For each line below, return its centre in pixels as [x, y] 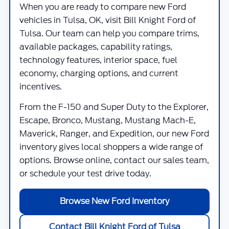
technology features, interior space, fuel [98, 60]
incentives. [41, 87]
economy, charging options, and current [99, 73]
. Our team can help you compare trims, [120, 33]
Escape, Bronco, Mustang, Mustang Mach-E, [108, 120]
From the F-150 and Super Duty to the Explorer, [114, 107]
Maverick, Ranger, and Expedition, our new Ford [114, 134]
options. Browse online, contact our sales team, [114, 160]
